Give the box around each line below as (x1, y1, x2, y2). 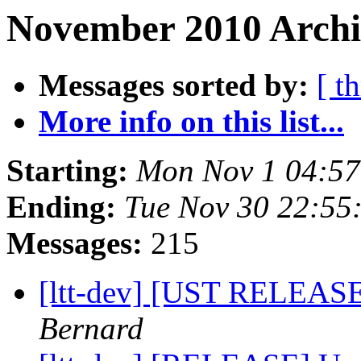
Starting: (6, 153, 128, 189)
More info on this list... (39, 104, 344, 139)
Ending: (6, 189, 116, 225)
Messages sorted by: (39, 68, 309, 103)
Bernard (39, 311, 143, 346)
